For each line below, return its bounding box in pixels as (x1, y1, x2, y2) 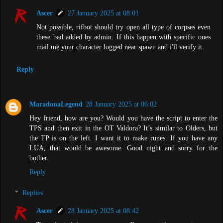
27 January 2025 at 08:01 (68, 9, 139, 17)
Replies (22, 188, 43, 197)
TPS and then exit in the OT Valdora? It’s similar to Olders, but (29, 124, 218, 132)
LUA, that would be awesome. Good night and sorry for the (29, 144, 218, 152)
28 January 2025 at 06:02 (86, 100, 157, 109)
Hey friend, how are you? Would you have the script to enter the (29, 114, 218, 122)
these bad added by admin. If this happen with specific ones (36, 33, 211, 41)
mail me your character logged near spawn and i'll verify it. (36, 43, 205, 51)
